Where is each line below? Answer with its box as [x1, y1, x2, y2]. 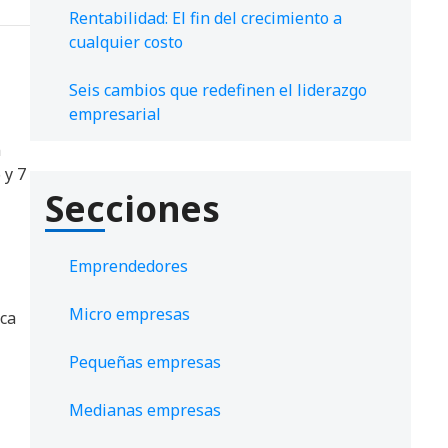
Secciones [45, 185, 220, 233]
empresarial [69, 103, 161, 126]
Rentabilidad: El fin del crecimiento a [69, 7, 342, 30]
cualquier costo [69, 31, 183, 54]
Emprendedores [69, 255, 188, 278]
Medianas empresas [69, 399, 221, 422]
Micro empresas [69, 303, 190, 326]
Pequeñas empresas [69, 351, 221, 374]
